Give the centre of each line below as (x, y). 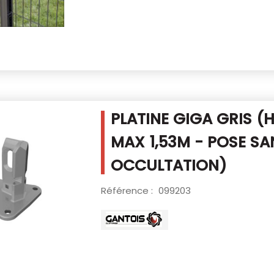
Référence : (128, 191)
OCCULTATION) (168, 166)
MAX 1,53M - (159, 143)
